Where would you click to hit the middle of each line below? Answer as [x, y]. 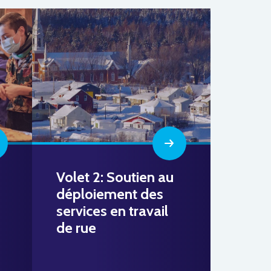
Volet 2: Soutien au [115, 177]
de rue [77, 227]
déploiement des [110, 194]
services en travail [113, 211]
